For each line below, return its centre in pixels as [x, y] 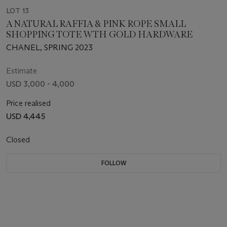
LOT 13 [17, 10]
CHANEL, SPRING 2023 [49, 47]
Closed [19, 139]
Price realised [28, 103]
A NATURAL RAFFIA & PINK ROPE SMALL [96, 24]
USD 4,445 [26, 116]
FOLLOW [113, 163]
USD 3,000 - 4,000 [40, 84]
